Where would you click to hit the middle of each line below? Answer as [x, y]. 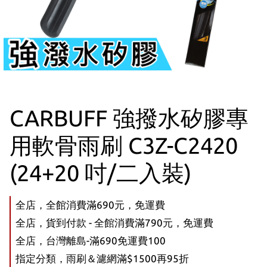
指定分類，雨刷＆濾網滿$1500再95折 [102, 258]
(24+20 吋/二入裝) [100, 173]
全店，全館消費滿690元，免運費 [90, 205]
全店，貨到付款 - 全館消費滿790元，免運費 [114, 223]
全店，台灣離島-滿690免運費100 [91, 240]
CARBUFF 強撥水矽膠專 [129, 118]
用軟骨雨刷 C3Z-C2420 [124, 145]
